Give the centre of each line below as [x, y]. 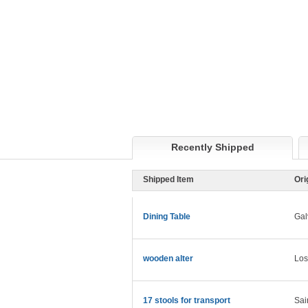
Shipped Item [168, 180]
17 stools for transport [187, 301]
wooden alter [168, 259]
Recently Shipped [212, 147]
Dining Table [167, 217]
